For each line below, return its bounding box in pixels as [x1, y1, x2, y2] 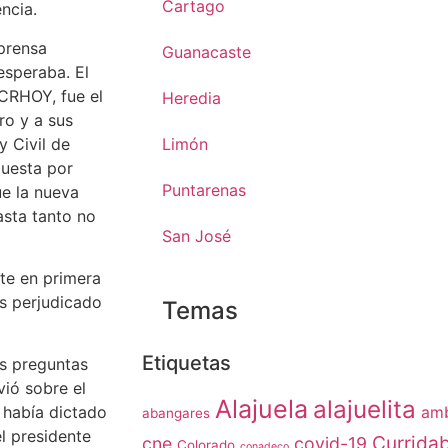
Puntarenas [162, 180, 246, 200]
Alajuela [215, 394, 308, 424]
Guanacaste [162, 42, 251, 62]
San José [162, 226, 231, 246]
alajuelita [313, 395, 416, 424]
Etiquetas [142, 351, 231, 375]
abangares [142, 405, 210, 421]
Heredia [162, 88, 221, 108]
